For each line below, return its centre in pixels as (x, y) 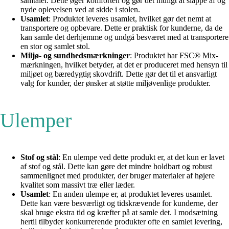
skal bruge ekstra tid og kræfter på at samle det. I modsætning (119, 213)
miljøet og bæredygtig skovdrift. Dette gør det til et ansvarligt (119, 74)
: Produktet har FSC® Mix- (174, 56)
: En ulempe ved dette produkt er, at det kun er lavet (141, 157)
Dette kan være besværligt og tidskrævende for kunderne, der (119, 203)
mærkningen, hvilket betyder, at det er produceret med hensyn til (124, 65)
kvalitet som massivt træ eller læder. (78, 185)
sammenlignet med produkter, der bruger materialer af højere (118, 176)
